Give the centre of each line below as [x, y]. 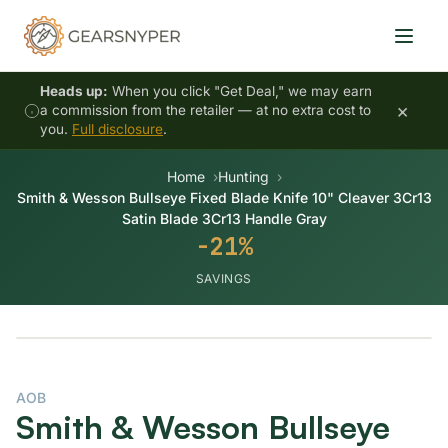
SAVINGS [224, 278]
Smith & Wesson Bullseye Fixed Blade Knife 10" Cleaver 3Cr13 [224, 197]
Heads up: [74, 91]
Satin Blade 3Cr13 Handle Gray [224, 218]
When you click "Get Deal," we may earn [240, 91]
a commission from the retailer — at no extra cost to [205, 110]
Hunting [243, 176]
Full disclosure [117, 129]
